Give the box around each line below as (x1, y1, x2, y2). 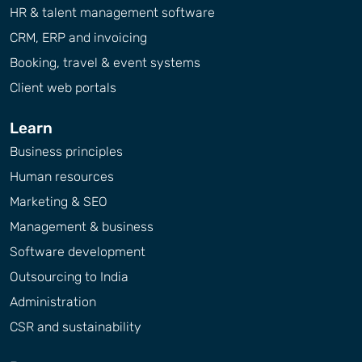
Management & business (10, 218, 154, 234)
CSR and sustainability (10, 318, 141, 335)
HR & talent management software (10, 4, 215, 20)
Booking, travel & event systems (10, 54, 200, 70)
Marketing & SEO (10, 193, 107, 209)
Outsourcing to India (10, 268, 128, 284)
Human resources (10, 168, 114, 184)
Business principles (10, 143, 123, 159)
